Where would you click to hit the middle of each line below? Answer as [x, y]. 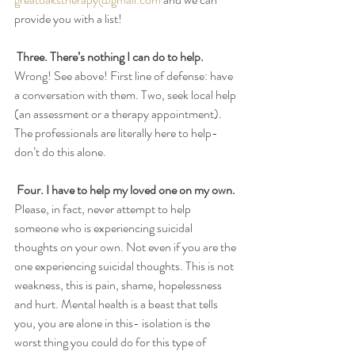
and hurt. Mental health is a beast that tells [117, 303]
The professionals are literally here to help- [117, 132]
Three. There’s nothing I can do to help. [110, 56]
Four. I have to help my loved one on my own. [126, 189]
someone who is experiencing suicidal [105, 227]
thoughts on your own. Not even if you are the [126, 246]
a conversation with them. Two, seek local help [126, 94]
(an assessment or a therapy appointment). [119, 113]
